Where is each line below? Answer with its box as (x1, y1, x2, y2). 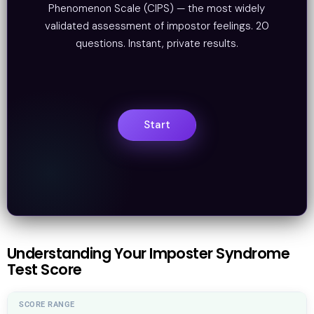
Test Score (7, 259, 82, 280)
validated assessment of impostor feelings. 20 (44, 18, 269, 33)
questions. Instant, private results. (75, 36, 238, 50)
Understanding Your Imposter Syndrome (7, 243, 290, 264)
